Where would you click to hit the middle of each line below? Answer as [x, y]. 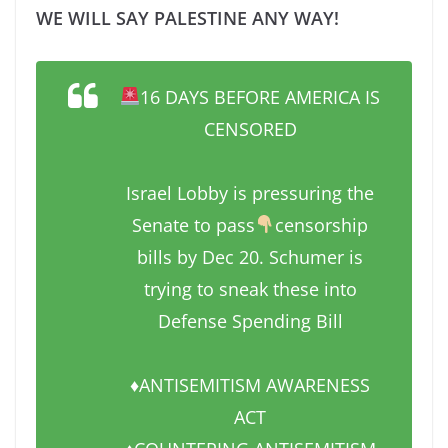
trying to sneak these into [250, 288]
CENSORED [250, 128]
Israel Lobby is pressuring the [250, 192]
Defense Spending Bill [250, 320]
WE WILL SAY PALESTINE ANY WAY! [187, 17]
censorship [322, 224]
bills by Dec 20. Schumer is [250, 256]
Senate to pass [193, 224]
